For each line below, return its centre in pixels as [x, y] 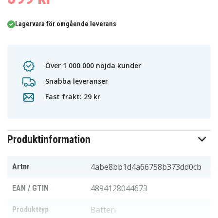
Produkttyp [30, 210]
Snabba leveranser [76, 81]
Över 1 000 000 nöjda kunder [92, 65]
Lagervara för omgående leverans [66, 24]
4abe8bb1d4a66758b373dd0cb [146, 167]
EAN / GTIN [30, 188]
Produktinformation [49, 140]
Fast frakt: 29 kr [72, 96]
